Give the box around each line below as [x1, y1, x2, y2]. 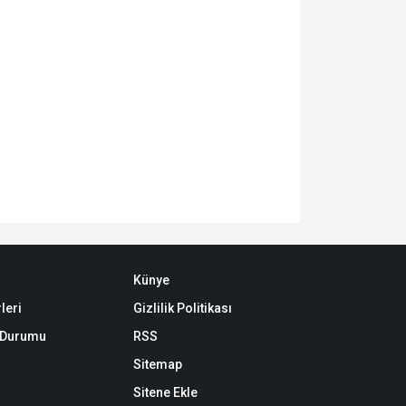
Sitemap [133, 357, 183, 372]
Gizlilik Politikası [133, 301, 233, 315]
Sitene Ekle [133, 385, 198, 400]
